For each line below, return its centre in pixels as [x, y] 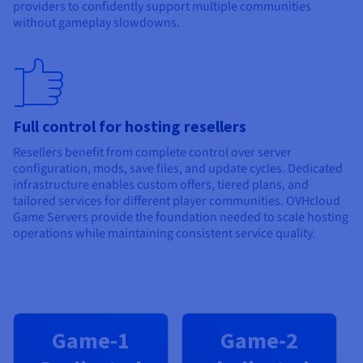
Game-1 [91, 340]
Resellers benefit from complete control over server [152, 152]
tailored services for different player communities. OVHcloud [177, 201]
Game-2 [259, 340]
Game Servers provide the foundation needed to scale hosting [181, 217]
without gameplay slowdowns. [96, 22]
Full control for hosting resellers [130, 126]
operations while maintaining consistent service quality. [164, 233]
